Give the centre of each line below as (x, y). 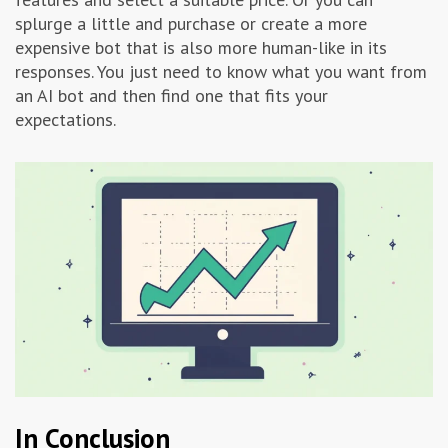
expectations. (67, 120)
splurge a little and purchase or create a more (191, 24)
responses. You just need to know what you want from (221, 72)
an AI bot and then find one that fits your (171, 96)
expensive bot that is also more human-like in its (201, 48)
